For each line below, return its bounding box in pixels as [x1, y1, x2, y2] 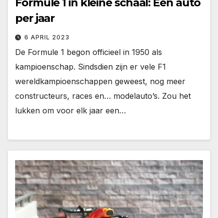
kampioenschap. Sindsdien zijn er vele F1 [15, 61, 166, 72]
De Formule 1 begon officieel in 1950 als [15, 47, 162, 57]
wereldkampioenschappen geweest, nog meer [15, 76, 185, 86]
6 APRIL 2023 [24, 33, 70, 41]
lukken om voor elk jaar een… [15, 105, 126, 115]
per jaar [15, 11, 55, 25]
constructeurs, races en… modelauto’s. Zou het [15, 91, 191, 101]
